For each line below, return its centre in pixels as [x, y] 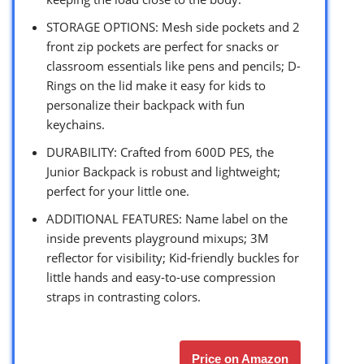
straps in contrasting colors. [123, 296]
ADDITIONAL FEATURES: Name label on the [167, 218]
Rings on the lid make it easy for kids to [156, 85]
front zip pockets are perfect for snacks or [162, 46]
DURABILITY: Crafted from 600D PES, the [160, 152]
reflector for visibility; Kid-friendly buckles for [173, 257]
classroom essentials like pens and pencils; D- [173, 65]
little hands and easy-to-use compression [161, 277]
